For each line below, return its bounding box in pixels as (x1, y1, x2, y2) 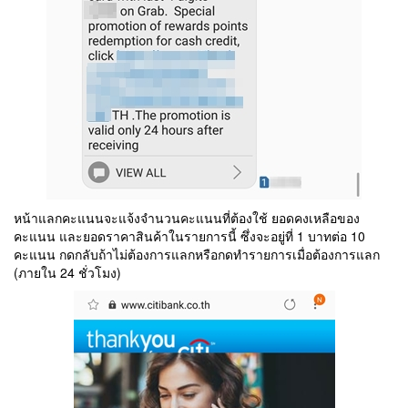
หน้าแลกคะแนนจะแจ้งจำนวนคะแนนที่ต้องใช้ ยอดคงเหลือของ (14, 209, 360, 228)
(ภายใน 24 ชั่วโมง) (14, 263, 121, 282)
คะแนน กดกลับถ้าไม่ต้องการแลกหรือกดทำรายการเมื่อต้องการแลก (14, 245, 380, 264)
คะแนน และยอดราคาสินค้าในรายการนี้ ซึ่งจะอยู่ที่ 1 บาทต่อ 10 (14, 227, 365, 246)
